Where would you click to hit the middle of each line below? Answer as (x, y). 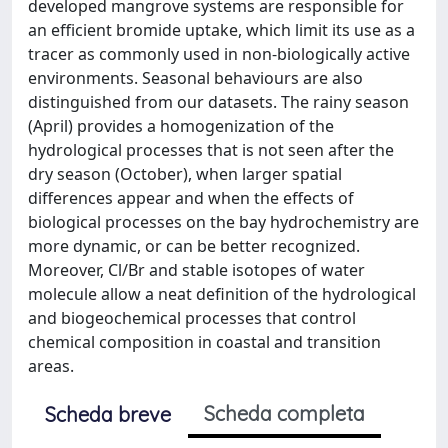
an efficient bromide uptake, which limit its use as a (221, 30)
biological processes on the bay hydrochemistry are (223, 222)
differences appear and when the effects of (191, 198)
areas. (51, 366)
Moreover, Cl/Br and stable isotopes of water (196, 270)
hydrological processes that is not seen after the (211, 150)
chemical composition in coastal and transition (204, 342)
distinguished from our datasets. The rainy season (218, 102)
